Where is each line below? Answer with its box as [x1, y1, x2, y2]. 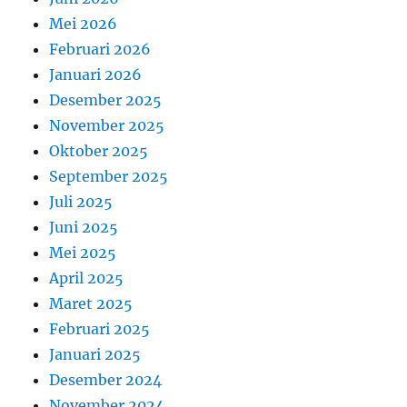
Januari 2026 [49, 65, 143, 84]
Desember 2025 [49, 90, 163, 109]
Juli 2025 [49, 192, 114, 211]
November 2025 [49, 115, 165, 134]
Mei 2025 [49, 243, 117, 262]
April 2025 [49, 268, 124, 287]
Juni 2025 [49, 217, 119, 236]
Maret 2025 [49, 293, 134, 313]
